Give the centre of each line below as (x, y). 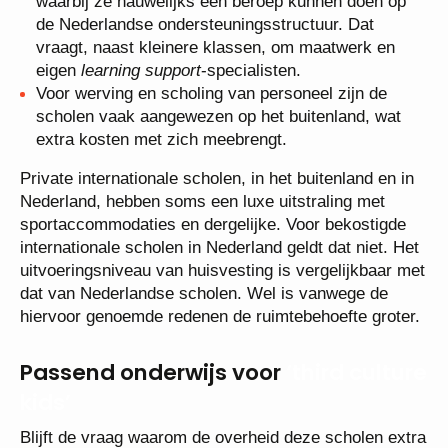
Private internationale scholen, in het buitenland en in (217, 178)
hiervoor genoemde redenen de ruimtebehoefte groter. (220, 316)
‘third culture (356, 372)
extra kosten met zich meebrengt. (161, 139)
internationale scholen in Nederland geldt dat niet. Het (219, 247)
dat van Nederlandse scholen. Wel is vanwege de (204, 293)
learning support (141, 70)
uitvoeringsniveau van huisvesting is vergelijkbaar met (222, 270)
